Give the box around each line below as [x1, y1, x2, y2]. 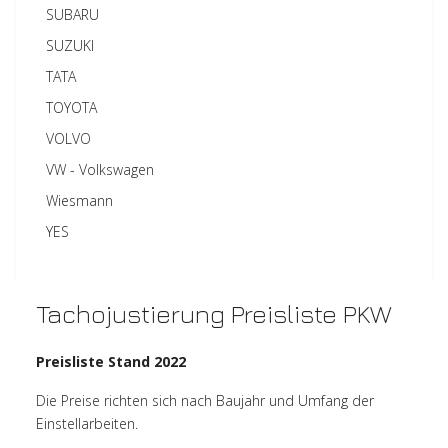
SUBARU [46, 5, 100, 25]
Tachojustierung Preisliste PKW [36, 298, 393, 330]
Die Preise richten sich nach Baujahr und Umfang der [36, 391, 375, 411]
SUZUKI [46, 36, 95, 56]
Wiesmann [46, 191, 114, 211]
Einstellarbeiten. [36, 414, 139, 434]
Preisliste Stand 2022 [36, 352, 187, 372]
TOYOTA [46, 98, 98, 118]
